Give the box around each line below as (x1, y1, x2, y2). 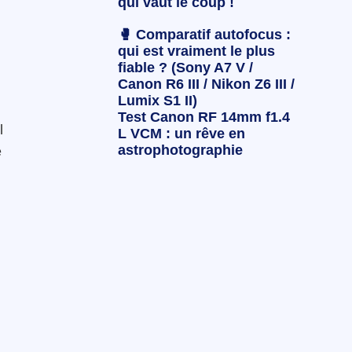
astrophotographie (117, 142, 243, 159)
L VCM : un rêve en (117, 126, 245, 142)
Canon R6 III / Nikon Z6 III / (117, 76, 295, 93)
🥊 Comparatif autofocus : (117, 27, 291, 43)
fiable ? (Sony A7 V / (117, 60, 253, 76)
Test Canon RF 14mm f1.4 (117, 109, 290, 126)
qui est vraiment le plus (117, 43, 275, 60)
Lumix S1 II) (117, 93, 197, 109)
